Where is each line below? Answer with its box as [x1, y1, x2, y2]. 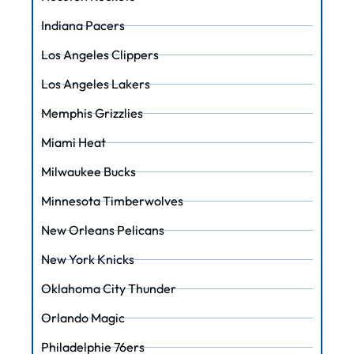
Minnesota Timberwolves [41, 192, 183, 209]
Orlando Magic [41, 309, 125, 326]
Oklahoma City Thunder [41, 280, 176, 296]
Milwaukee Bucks [41, 164, 136, 180]
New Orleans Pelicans [41, 221, 164, 238]
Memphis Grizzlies [41, 105, 143, 122]
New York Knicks [41, 250, 134, 267]
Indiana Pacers [41, 17, 125, 34]
